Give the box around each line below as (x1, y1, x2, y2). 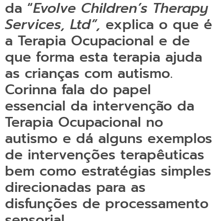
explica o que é (106, 14, 212, 36)
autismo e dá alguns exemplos (5, 128, 212, 149)
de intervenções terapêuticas (5, 144, 204, 166)
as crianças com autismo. (5, 63, 173, 84)
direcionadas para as (5, 177, 146, 198)
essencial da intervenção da (5, 95, 194, 117)
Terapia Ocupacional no (5, 111, 163, 133)
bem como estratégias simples (5, 160, 211, 182)
